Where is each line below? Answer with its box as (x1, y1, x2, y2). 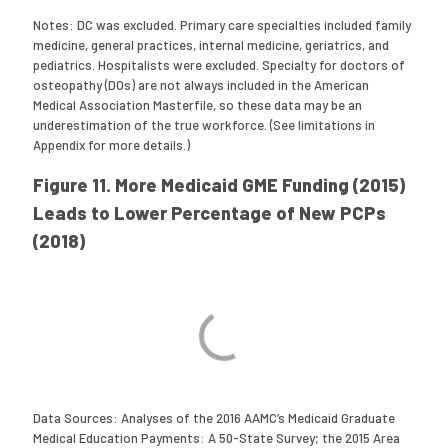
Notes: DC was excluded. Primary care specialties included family (33, 17, 412, 33)
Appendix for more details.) (33, 137, 194, 153)
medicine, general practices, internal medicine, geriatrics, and (33, 37, 390, 53)
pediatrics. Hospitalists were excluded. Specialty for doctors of (33, 57, 406, 73)
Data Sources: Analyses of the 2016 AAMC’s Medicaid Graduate (33, 410, 396, 426)
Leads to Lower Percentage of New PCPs (33, 202, 387, 224)
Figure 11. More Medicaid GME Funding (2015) (33, 174, 406, 196)
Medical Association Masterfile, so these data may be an (33, 97, 363, 113)
